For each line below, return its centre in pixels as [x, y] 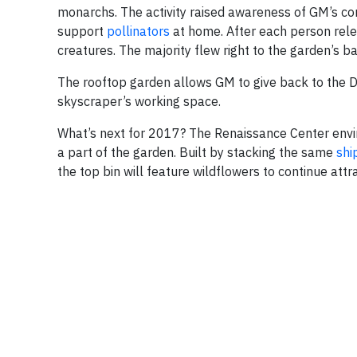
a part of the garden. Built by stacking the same [197, 153]
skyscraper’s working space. [139, 102]
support [82, 31]
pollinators [138, 31]
